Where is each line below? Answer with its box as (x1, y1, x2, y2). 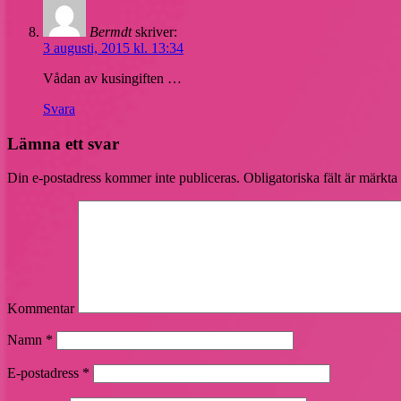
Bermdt (90, 23, 132, 39)
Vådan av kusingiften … (43, 70, 182, 86)
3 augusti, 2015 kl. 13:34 (43, 39, 183, 55)
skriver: (135, 23, 177, 39)
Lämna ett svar (7, 133, 119, 153)
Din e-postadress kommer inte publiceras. (7, 170, 240, 186)
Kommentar (7, 301, 74, 317)
